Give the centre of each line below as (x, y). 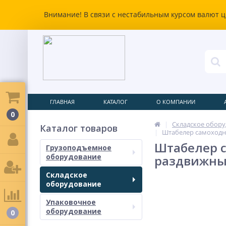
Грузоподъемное (79, 148)
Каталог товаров (79, 128)
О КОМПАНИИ (176, 102)
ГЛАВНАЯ (62, 102)
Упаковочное (71, 202)
